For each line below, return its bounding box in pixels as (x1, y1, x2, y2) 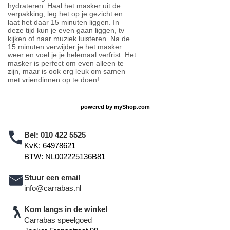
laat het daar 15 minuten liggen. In (8, 18, 119, 27)
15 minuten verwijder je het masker (8, 43, 122, 51)
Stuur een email (24, 173, 80, 182)
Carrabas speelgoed (24, 216, 92, 225)
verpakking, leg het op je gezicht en (8, 10, 123, 18)
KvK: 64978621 (24, 141, 75, 150)
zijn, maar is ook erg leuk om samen (8, 67, 125, 76)
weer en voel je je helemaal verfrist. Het (8, 51, 136, 60)
